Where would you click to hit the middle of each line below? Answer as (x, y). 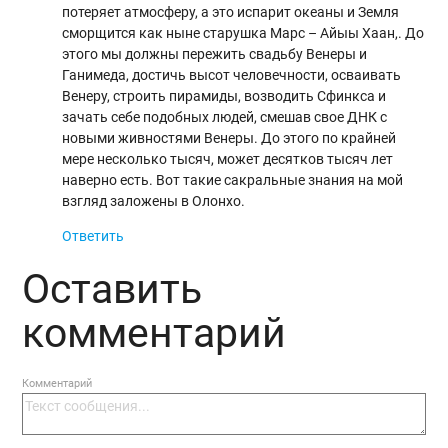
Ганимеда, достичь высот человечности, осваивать (232, 74)
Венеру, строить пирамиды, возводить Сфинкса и (224, 95)
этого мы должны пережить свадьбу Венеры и (215, 53)
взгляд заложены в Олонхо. (154, 200)
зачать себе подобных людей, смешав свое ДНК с (225, 116)
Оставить (112, 289)
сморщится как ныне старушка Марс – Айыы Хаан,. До (243, 32)
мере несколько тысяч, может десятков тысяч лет (228, 158)
